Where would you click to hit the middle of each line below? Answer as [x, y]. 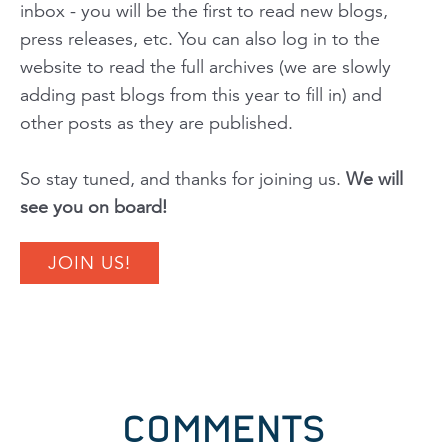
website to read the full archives [149, 66]
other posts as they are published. [156, 122]
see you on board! [93, 206]
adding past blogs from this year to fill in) [183, 94]
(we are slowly [335, 66]
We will [374, 178]
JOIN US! [89, 262]
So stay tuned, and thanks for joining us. [183, 178]
